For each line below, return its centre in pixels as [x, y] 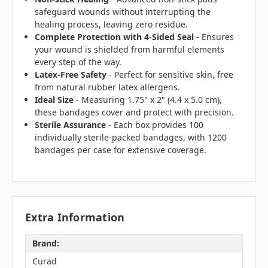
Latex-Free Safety [71, 75]
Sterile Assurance [71, 125]
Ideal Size [54, 100]
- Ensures [214, 37]
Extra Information [75, 217]
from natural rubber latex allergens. [108, 87]
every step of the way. [78, 62]
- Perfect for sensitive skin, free [170, 75]
